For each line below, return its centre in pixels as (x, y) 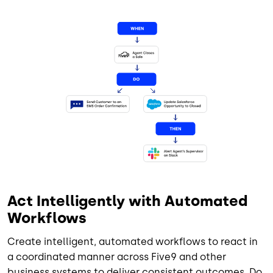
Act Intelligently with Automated (127, 200)
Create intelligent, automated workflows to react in (133, 241)
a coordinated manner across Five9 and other (117, 257)
